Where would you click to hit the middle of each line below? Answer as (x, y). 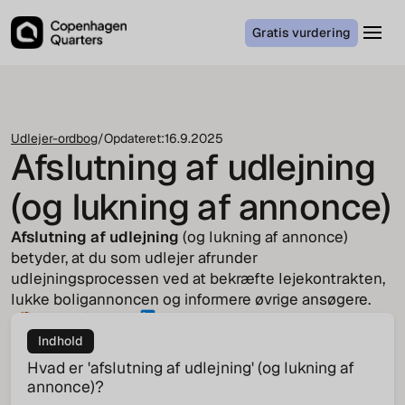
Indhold (60, 340)
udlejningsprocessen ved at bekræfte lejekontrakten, (198, 278)
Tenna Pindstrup (89, 317)
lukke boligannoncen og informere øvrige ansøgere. (191, 299)
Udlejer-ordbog (54, 138)
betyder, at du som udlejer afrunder (134, 258)
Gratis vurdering (301, 32)
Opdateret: (134, 138)
